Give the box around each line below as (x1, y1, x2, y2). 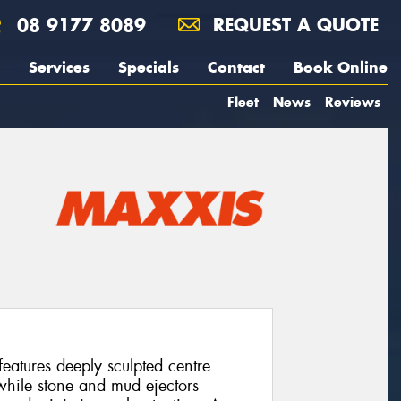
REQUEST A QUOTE (207, 13, 379, 36)
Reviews (325, 93, 380, 110)
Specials (118, 57, 179, 77)
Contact (208, 57, 265, 77)
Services (29, 57, 90, 77)
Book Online (294, 57, 388, 77)
